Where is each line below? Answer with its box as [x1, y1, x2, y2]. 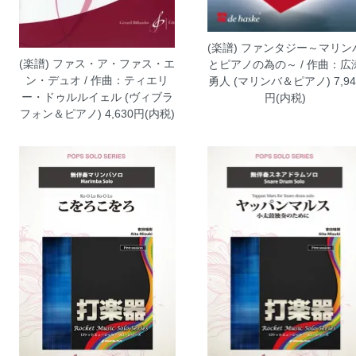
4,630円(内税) [101, 107, 175, 121]
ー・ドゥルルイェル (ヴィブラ [21, 91, 173, 104]
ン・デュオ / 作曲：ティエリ [25, 74, 169, 87]
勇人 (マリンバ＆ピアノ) [207, 74, 331, 87]
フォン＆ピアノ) [19, 107, 102, 121]
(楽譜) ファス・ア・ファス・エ [19, 57, 176, 71]
